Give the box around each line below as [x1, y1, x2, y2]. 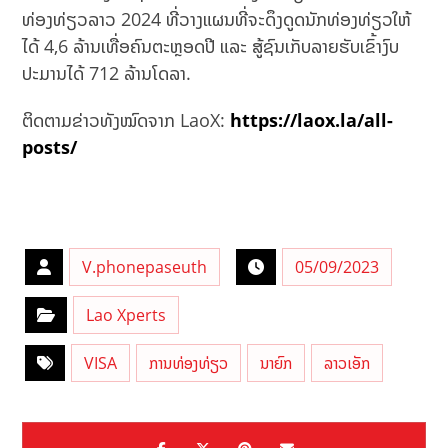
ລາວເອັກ [324, 352, 371, 375]
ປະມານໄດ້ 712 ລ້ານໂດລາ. [22, 61, 192, 86]
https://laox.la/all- [230, 108, 394, 133]
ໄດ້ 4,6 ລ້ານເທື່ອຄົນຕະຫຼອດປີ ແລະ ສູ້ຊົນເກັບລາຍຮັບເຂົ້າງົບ [22, 34, 400, 59]
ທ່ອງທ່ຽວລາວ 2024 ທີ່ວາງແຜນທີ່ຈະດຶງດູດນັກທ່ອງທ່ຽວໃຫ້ [22, 7, 412, 32]
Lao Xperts [86, 304, 167, 327]
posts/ [22, 135, 78, 160]
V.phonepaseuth [82, 256, 208, 279]
